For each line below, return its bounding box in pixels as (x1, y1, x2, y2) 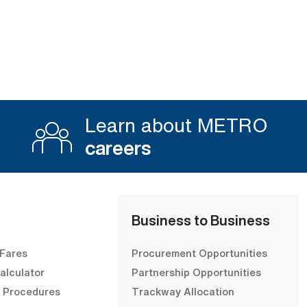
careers (84, 134, 151, 162)
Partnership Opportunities (132, 265, 261, 280)
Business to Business (132, 210, 270, 230)
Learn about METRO (84, 111, 268, 139)
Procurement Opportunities (132, 245, 267, 260)
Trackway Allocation (132, 284, 234, 299)
